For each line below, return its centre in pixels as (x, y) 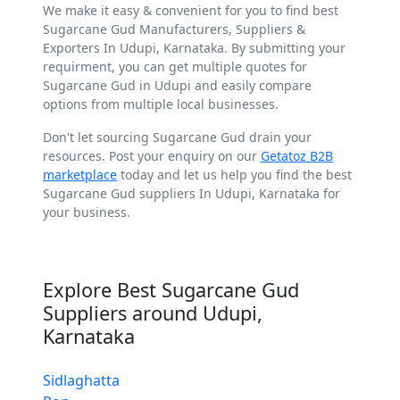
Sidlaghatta (81, 380)
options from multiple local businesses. (161, 104)
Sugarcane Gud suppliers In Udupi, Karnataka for (192, 193)
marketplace (80, 174)
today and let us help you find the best (234, 174)
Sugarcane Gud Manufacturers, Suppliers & (174, 29)
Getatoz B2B (297, 155)
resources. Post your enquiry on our (152, 155)
